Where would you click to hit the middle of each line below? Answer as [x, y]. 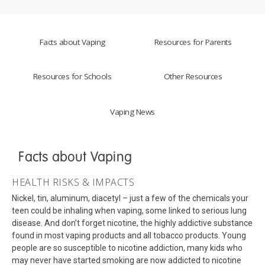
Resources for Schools [72, 77]
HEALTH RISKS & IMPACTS [73, 182]
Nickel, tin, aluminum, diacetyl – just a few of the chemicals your [130, 198]
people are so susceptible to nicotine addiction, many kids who [127, 248]
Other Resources [193, 77]
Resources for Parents [193, 42]
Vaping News [132, 112]
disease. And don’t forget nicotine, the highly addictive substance [132, 223]
